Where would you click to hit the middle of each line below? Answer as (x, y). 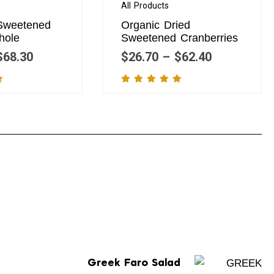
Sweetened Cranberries (180, 38)
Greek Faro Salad (134, 263)
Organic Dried (156, 25)
